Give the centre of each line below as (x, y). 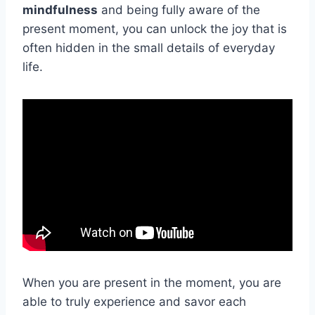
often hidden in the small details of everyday (149, 47)
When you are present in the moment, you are (152, 282)
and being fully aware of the (179, 9)
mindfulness (60, 9)
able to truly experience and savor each (134, 301)
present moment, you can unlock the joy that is (155, 28)
